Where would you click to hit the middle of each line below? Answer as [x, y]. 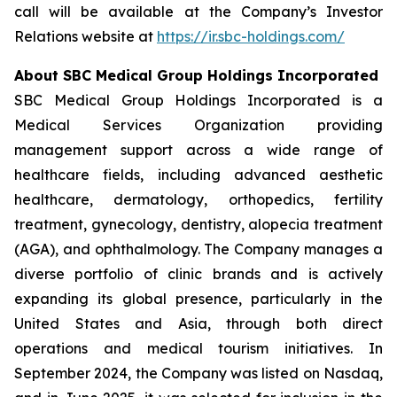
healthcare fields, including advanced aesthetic [198, 175]
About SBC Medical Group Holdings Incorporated [196, 75]
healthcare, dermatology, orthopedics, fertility [198, 199]
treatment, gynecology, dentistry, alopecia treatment [198, 224]
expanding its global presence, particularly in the [198, 299]
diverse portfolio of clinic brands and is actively [198, 274]
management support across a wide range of [198, 150]
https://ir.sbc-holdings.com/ [251, 36]
